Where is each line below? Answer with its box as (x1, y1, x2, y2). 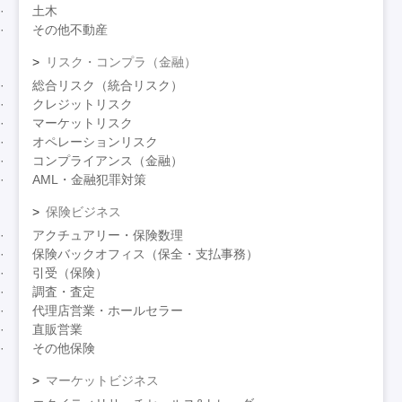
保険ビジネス (46, 205, 122, 220)
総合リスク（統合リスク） (32, 78, 184, 93)
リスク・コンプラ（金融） (46, 55, 197, 70)
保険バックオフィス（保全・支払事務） (32, 247, 259, 262)
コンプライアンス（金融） (32, 153, 184, 169)
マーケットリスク (32, 116, 134, 131)
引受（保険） (32, 266, 109, 281)
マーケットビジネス (46, 373, 160, 389)
